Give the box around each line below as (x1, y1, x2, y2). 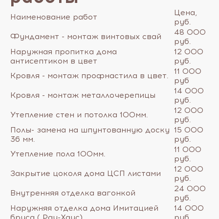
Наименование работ (10, 12, 97, 22)
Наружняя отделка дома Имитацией (10, 203, 158, 213)
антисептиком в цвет (10, 56, 97, 66)
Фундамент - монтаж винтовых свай (10, 31, 161, 41)
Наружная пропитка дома (10, 46, 117, 56)
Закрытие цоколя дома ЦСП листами (10, 168, 161, 178)
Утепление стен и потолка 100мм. (10, 109, 148, 119)
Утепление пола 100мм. (10, 149, 106, 158)
